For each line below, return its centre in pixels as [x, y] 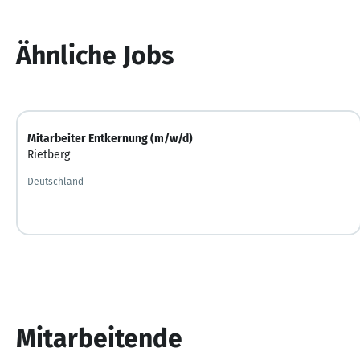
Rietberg [49, 154]
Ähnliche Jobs [95, 55]
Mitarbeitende [99, 338]
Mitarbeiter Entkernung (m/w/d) [110, 138]
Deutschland [55, 181]
